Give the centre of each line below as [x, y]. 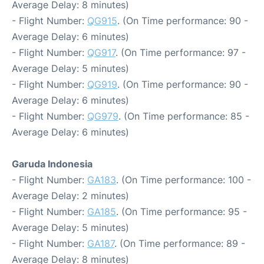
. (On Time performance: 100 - [184, 180]
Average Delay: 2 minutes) [70, 196]
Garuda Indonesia [52, 164]
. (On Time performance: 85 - [184, 116]
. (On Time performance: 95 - [181, 212]
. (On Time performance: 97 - [181, 53]
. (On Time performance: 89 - [180, 244]
